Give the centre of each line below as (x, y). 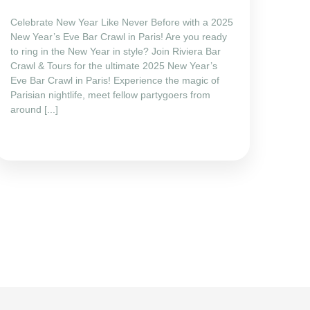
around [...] (34, 109)
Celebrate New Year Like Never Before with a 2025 (122, 22)
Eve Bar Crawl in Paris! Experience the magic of (115, 80)
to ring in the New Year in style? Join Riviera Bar (116, 51)
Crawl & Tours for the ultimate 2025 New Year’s (114, 65)
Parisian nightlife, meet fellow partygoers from (110, 94)
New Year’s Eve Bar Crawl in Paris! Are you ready (119, 36)
